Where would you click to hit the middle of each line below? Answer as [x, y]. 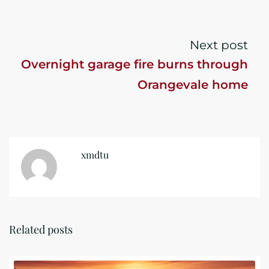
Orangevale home [193, 85]
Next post [219, 45]
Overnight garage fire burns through [134, 64]
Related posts [41, 229]
